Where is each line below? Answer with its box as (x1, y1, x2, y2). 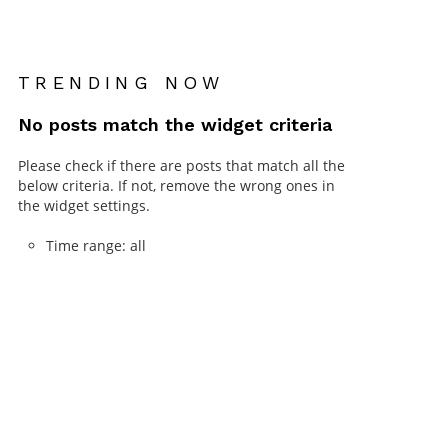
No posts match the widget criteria (18, 114, 332, 136)
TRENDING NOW (18, 72, 225, 94)
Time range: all (46, 236, 146, 256)
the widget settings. (18, 196, 150, 216)
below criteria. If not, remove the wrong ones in (18, 176, 335, 196)
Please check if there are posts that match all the (18, 156, 345, 176)
